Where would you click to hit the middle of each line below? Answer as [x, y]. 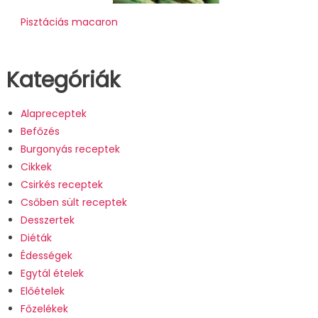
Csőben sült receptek [73, 203]
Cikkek [36, 167]
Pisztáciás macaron [69, 22]
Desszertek [47, 220]
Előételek [42, 291]
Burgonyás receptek [70, 149]
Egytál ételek [52, 274]
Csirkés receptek [61, 185]
